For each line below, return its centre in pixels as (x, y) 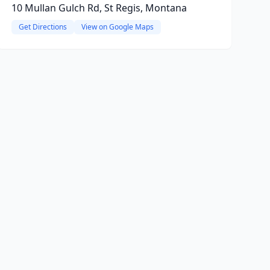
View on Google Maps (117, 27)
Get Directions (42, 27)
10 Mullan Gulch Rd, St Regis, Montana (99, 8)
